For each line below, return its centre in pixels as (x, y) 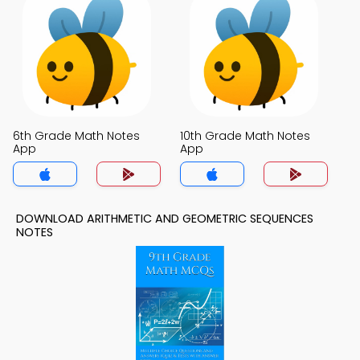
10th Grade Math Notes (245, 136)
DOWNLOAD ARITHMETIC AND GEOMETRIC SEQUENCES (165, 219)
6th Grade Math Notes (76, 136)
